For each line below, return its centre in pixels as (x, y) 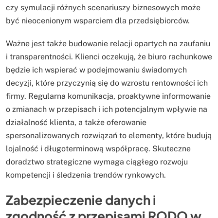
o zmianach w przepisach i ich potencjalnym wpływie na (107, 109)
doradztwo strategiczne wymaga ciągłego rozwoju (97, 162)
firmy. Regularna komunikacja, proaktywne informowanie (108, 96)
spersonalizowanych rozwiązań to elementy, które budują (109, 135)
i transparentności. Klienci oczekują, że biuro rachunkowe (109, 56)
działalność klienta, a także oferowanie (76, 122)
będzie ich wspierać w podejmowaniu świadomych (96, 70)
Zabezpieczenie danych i (81, 200)
